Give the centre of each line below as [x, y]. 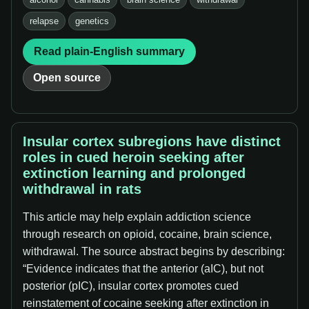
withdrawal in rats [82, 189]
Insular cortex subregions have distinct [152, 141]
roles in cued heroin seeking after [133, 157]
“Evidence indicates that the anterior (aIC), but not [143, 269]
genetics [92, 21]
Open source [67, 78]
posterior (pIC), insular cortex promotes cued [131, 286]
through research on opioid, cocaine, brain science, [147, 234]
